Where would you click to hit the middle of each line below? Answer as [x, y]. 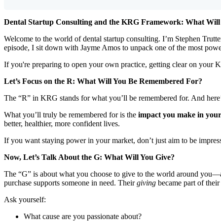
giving [146, 183]
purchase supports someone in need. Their [70, 183]
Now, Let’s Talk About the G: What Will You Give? [89, 157]
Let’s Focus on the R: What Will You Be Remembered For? [103, 81]
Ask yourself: [25, 200]
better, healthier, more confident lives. [62, 124]
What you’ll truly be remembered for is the [71, 115]
